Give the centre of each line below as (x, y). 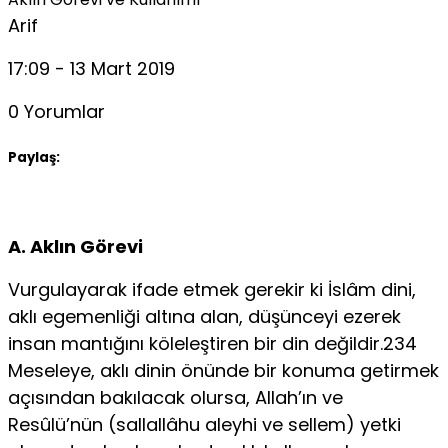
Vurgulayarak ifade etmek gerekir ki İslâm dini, (212, 289)
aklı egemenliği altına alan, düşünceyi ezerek (204, 316)
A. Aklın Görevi (75, 246)
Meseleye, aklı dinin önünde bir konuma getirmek (223, 370)
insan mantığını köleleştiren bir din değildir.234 (212, 343)
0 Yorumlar (56, 112)
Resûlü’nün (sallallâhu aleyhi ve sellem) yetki (204, 424)
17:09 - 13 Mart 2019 (91, 69)
